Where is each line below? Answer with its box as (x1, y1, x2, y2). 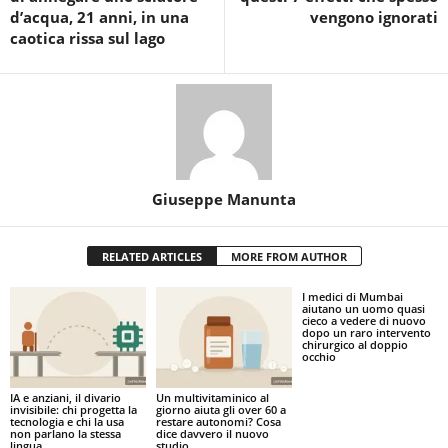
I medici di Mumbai (301, 288, 403, 304)
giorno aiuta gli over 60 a (155, 402, 286, 418)
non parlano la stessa (10, 426, 121, 442)
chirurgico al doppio (301, 336, 408, 352)
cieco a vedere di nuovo (301, 312, 426, 328)
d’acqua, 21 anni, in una (10, 6, 189, 27)
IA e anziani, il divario (10, 390, 121, 406)
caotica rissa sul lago (10, 27, 165, 48)
